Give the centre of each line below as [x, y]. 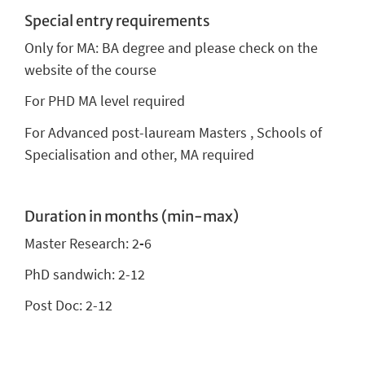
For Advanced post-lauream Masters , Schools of [173, 132]
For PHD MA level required [105, 101]
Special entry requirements [117, 21]
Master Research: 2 [82, 243]
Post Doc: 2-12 [68, 306]
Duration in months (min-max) [132, 217]
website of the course [92, 70]
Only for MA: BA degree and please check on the [171, 48]
